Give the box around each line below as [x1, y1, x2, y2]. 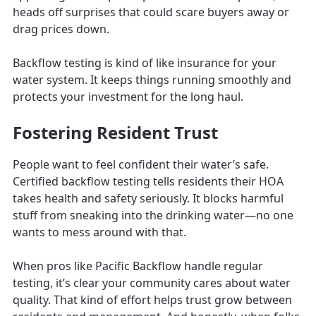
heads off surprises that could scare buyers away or [13, 4, 289, 20]
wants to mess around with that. [13, 224, 186, 240]
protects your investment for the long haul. [13, 88, 243, 104]
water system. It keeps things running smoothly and [13, 71, 291, 87]
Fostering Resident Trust [13, 120, 218, 144]
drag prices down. [13, 20, 109, 37]
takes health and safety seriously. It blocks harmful [13, 190, 284, 206]
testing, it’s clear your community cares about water [13, 274, 291, 291]
